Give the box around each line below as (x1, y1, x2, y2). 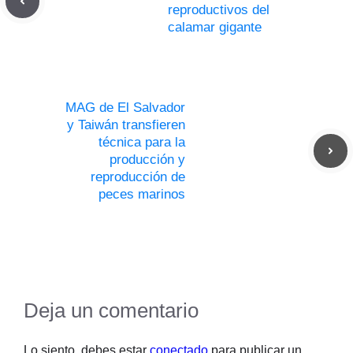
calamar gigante (168, 19, 262, 35)
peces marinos (98, 186, 185, 202)
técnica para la (98, 134, 185, 150)
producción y (110, 151, 185, 167)
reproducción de (91, 169, 185, 184)
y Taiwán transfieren (67, 117, 185, 132)
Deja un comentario (24, 298, 199, 322)
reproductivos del (168, 2, 269, 17)
